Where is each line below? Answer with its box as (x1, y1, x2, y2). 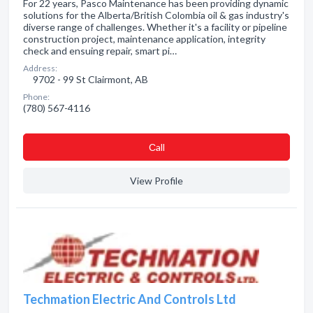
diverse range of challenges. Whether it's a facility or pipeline (23, 21, 287, 33)
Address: (23, 63, 57, 73)
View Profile (130, 175, 183, 187)
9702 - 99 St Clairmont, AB (31, 73, 148, 85)
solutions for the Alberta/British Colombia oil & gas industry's (23, 9, 289, 21)
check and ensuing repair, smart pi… (23, 45, 177, 57)
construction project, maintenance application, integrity (23, 33, 265, 45)
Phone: (23, 92, 50, 102)
